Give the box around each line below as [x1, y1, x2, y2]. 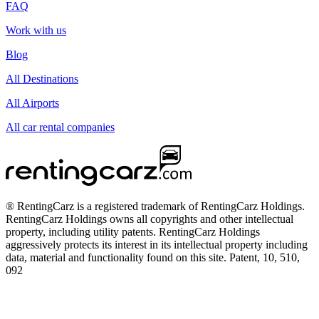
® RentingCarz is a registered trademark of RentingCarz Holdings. [6, 199, 305, 212]
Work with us [6, 24, 66, 37]
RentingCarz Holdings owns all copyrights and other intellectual [6, 212, 293, 225]
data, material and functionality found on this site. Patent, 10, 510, [6, 251, 300, 263]
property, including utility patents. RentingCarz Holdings [6, 225, 260, 238]
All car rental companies [6, 121, 115, 134]
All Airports [6, 97, 59, 110]
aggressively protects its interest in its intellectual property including [6, 238, 308, 251]
